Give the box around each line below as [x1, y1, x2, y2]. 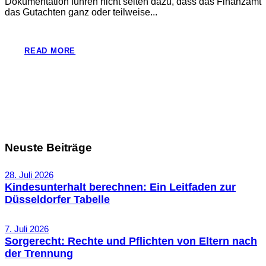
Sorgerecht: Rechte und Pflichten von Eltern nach [5, 235, 257, 247]
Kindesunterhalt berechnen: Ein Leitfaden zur [5, 181, 236, 193]
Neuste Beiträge [5, 141, 92, 154]
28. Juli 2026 [5, 170, 53, 180]
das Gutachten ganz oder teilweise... [5, 7, 157, 18]
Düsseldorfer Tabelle [5, 194, 110, 205]
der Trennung [5, 247, 73, 259]
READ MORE [24, 46, 76, 56]
